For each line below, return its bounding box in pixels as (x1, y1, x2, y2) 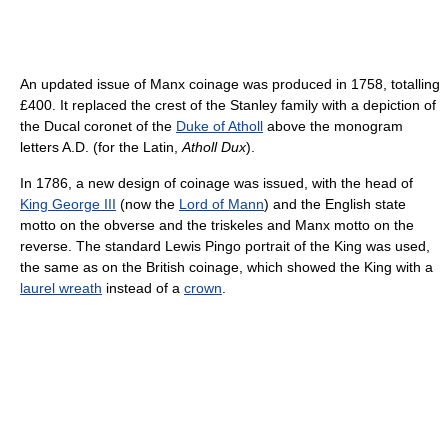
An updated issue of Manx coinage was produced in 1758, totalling (20, 75, 440, 92)
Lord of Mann (179, 195, 264, 212)
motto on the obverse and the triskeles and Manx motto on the (20, 216, 414, 233)
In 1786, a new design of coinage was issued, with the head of (20, 174, 413, 191)
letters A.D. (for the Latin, (20, 138, 182, 155)
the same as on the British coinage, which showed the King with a (20, 258, 433, 275)
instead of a (102, 279, 184, 296)
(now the (116, 195, 179, 212)
